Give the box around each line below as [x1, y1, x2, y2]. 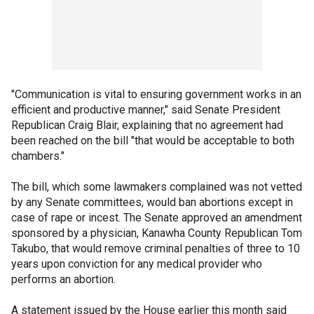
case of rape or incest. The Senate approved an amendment [11, 210, 302, 224]
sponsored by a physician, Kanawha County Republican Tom [11, 226, 302, 240]
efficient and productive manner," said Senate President [11, 102, 280, 116]
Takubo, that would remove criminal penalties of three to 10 [11, 241, 300, 255]
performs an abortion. [11, 272, 116, 286]
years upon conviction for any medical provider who [11, 257, 262, 271]
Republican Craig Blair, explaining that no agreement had [11, 118, 283, 132]
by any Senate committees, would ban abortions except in [11, 195, 293, 209]
